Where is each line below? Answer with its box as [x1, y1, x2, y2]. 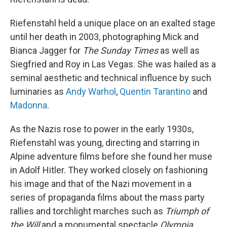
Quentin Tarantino [120, 86, 191, 97]
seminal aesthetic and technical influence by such [10, 72, 211, 83]
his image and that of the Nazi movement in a [10, 178, 192, 189]
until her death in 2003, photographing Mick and [10, 31, 199, 42]
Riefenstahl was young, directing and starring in [10, 137, 200, 148]
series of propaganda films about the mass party [10, 192, 205, 203]
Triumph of [165, 206, 209, 216]
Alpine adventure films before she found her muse [10, 151, 212, 162]
